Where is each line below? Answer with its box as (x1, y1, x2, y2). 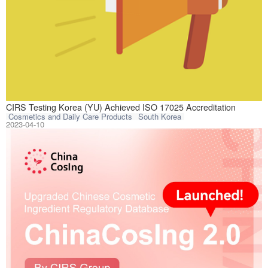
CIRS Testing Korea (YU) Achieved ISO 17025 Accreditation (5, 100, 236, 113)
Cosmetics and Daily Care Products (8, 111, 133, 123)
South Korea (138, 111, 181, 123)
